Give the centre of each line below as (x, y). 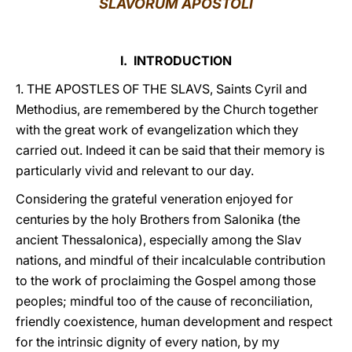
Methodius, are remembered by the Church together (167, 109)
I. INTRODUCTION (176, 60)
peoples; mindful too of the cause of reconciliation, (164, 301)
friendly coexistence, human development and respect (174, 321)
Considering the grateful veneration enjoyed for (154, 199)
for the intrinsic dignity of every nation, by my (148, 342)
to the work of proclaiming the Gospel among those (166, 280)
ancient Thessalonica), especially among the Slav (159, 240)
